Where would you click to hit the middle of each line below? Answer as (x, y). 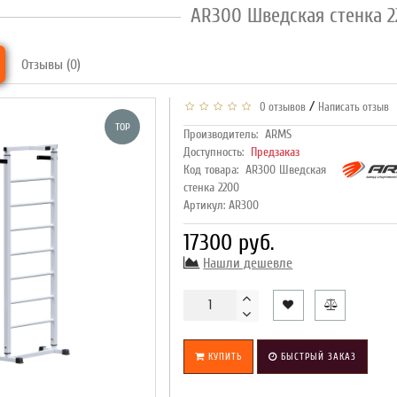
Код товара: (211, 170)
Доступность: (218, 152)
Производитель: (221, 135)
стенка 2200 (212, 188)
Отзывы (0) (51, 65)
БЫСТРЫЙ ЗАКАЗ (317, 357)
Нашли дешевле (248, 264)
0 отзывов (280, 107)
